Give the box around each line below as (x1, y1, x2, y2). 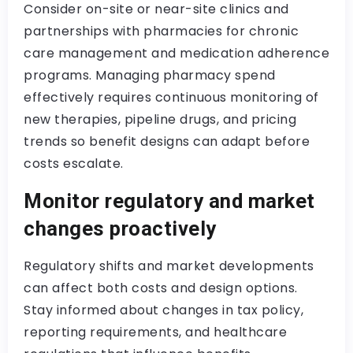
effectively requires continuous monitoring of (24, 88, 319, 106)
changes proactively (24, 217, 217, 240)
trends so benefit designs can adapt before (24, 132, 310, 150)
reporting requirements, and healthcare (24, 323, 287, 341)
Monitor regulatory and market (24, 189, 315, 213)
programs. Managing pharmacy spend (24, 66, 276, 84)
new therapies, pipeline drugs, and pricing (24, 110, 296, 128)
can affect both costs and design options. (24, 279, 298, 297)
